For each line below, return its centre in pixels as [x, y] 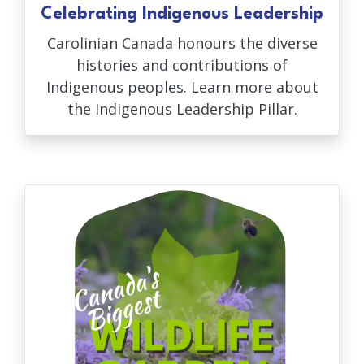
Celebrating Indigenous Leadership [182, 15]
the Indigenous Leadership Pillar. [182, 109]
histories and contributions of [182, 65]
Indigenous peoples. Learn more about [182, 87]
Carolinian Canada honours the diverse [182, 43]
